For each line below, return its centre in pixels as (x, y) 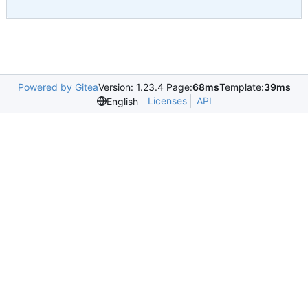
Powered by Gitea (58, 87)
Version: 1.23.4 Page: (145, 87)
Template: (241, 87)
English (122, 101)
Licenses (167, 101)
